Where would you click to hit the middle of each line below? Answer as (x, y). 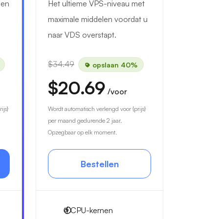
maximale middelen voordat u (98, 19)
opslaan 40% (114, 64)
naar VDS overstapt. (82, 35)
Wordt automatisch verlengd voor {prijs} (97, 109)
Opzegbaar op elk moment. (83, 132)
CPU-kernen (91, 210)
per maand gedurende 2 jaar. (85, 120)
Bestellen (99, 164)
